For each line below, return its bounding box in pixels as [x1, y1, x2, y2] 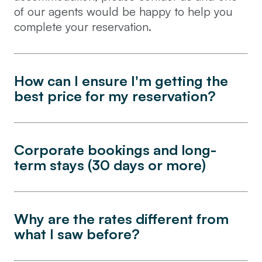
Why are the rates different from [14, 210, 229, 227]
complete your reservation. [14, 19, 151, 34]
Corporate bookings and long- [14, 141, 216, 158]
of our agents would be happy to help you [14, 4, 233, 19]
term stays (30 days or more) [14, 156, 206, 174]
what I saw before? [14, 225, 140, 243]
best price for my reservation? [14, 87, 216, 105]
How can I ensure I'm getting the [14, 72, 228, 89]
